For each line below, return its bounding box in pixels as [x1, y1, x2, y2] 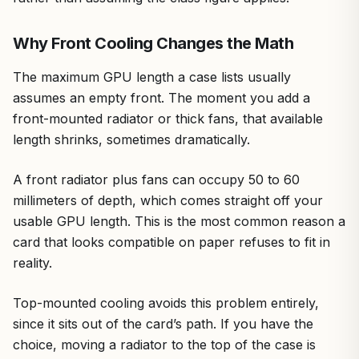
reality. [13, 254, 52, 271]
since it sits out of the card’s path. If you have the [13, 315, 313, 332]
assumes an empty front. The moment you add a [13, 89, 310, 106]
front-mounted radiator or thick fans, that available [13, 110, 323, 127]
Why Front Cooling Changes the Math [13, 33, 293, 53]
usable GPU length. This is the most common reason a [13, 212, 345, 229]
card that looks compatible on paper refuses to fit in [13, 233, 330, 250]
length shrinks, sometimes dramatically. [13, 131, 250, 147]
